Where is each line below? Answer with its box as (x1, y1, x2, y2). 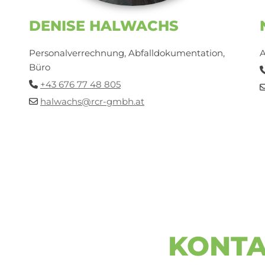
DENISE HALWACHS (28, 17, 179, 35)
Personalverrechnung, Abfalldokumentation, (28, 47, 225, 59)
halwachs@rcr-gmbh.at (40, 96, 144, 108)
